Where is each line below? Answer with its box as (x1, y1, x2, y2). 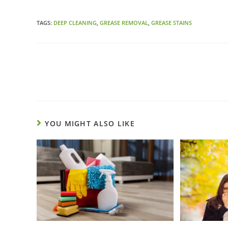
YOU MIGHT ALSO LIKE (45, 119, 135, 129)
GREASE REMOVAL (100, 19, 148, 27)
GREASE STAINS (151, 19, 192, 27)
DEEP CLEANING (53, 19, 97, 27)
